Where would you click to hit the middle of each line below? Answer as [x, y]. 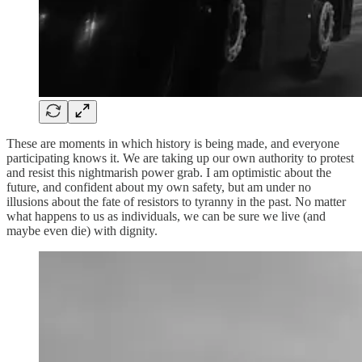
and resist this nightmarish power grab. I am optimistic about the [169, 172]
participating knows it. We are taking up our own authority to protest [180, 158]
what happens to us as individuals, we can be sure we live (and [166, 216]
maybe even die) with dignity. [82, 230]
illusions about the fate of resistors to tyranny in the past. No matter [176, 201]
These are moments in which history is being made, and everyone [173, 143]
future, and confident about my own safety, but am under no [159, 187]
